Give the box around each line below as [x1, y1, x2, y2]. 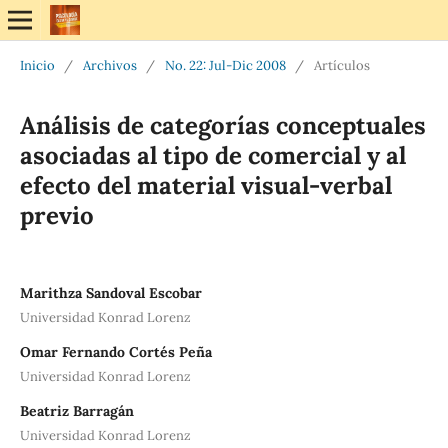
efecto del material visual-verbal [19, 169, 392, 201]
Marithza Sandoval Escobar [19, 283, 202, 302]
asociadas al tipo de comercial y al [19, 139, 406, 171]
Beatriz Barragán [19, 401, 134, 420]
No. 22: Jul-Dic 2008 [164, 56, 286, 74]
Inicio [19, 56, 55, 74]
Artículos [313, 56, 370, 74]
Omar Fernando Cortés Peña [19, 342, 212, 361]
